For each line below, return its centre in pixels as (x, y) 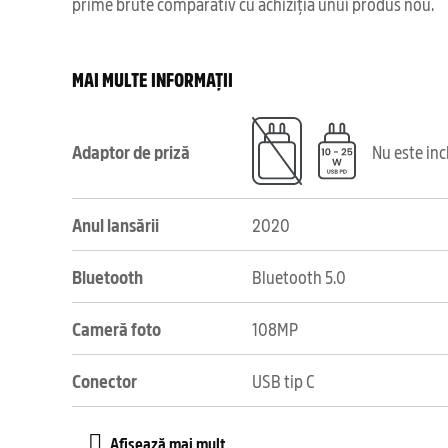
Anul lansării (115, 224)
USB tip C (283, 380)
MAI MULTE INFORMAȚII (152, 78)
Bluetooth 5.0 (299, 276)
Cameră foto (116, 328)
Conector (104, 380)
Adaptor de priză (131, 151)
